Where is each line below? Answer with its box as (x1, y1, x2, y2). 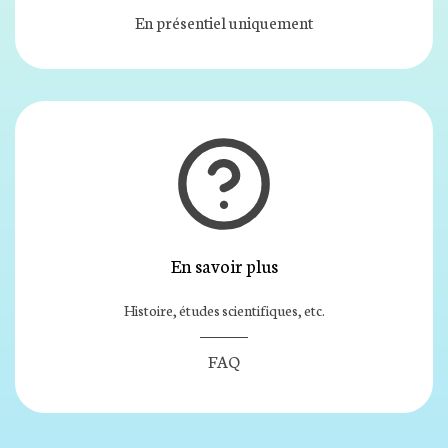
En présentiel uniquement (135, 10, 313, 34)
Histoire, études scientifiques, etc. (123, 300, 325, 321)
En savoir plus (170, 252, 278, 279)
